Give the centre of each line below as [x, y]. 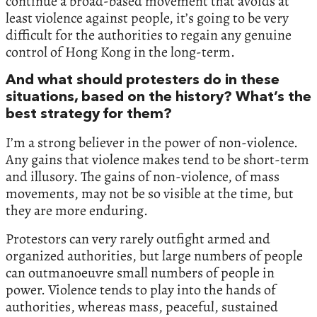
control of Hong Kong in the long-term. [120, 52]
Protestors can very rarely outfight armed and [138, 238]
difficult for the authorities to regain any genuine [149, 35]
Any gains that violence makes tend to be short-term [157, 159]
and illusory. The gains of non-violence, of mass [143, 176]
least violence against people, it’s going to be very [147, 18]
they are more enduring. [77, 210]
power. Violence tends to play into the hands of [141, 289]
